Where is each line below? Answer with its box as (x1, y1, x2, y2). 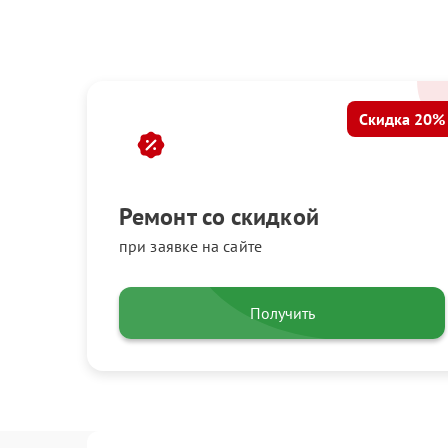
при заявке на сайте (119, 236, 262, 256)
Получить (249, 303, 315, 323)
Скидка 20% (359, 109, 445, 129)
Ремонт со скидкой (119, 201, 319, 232)
